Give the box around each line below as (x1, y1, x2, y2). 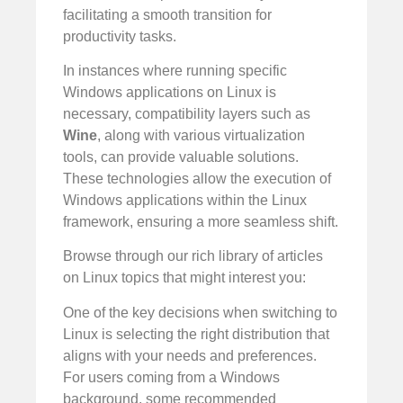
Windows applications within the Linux (63, 193, 307, 209)
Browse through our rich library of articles (63, 248, 323, 264)
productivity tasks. (63, 28, 176, 44)
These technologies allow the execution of (63, 171, 331, 187)
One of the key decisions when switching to (63, 304, 337, 320)
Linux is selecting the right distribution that (63, 326, 329, 342)
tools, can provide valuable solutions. (63, 149, 299, 166)
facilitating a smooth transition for (63, 6, 272, 22)
